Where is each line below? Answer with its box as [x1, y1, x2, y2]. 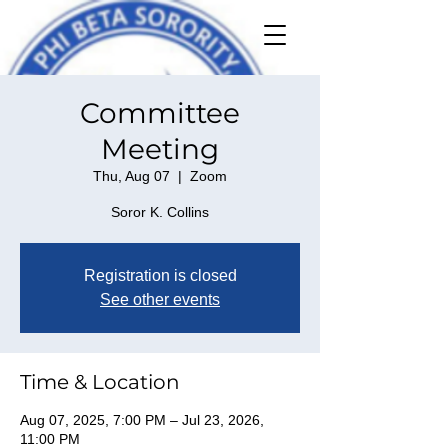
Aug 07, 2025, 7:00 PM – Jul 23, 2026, [20, 412, 264, 428]
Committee [80, 96, 240, 130]
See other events [100, 291, 220, 308]
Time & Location [20, 370, 180, 394]
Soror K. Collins [111, 204, 209, 220]
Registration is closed [83, 267, 237, 284]
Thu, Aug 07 [93, 168, 170, 184]
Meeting [101, 132, 219, 166]
